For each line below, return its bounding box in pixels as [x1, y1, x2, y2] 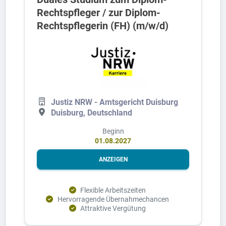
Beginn [102, 127, 124, 135]
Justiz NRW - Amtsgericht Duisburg [51, 97, 178, 107]
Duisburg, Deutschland [51, 107, 132, 118]
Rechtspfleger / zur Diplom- [37, 7, 160, 19]
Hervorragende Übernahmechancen [57, 195, 169, 203]
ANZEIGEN [98, 155, 128, 163]
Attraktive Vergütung [80, 204, 146, 212]
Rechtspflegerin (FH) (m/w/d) [37, 20, 168, 32]
